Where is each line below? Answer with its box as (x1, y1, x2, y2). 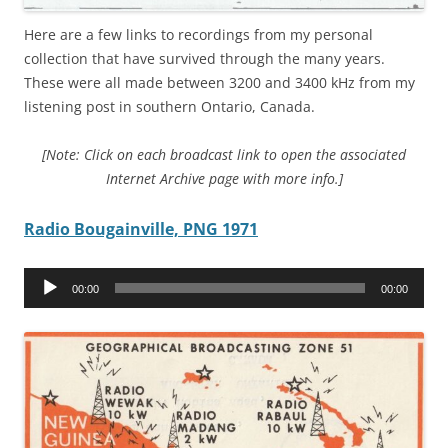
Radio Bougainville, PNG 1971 (24, 217, 258, 240)
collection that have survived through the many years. (24, 48, 389, 68)
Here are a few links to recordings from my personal (24, 24, 373, 44)
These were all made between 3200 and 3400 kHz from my (24, 72, 415, 92)
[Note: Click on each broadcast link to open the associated (42, 144, 406, 164)
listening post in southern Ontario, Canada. (24, 96, 315, 116)
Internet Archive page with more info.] (105, 168, 343, 188)
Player (23, 292, 64, 312)
